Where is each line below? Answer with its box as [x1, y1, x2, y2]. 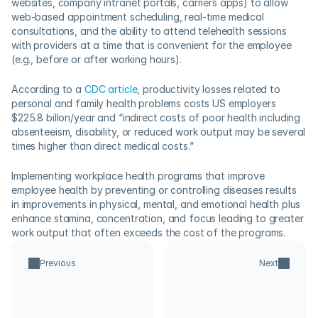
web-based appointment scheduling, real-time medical [11, 11, 264, 23]
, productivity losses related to [137, 83, 280, 95]
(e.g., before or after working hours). [11, 53, 185, 65]
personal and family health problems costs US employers [11, 97, 276, 109]
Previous [40, 258, 76, 268]
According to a [11, 83, 84, 95]
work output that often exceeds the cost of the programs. [11, 226, 286, 238]
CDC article [84, 83, 138, 95]
